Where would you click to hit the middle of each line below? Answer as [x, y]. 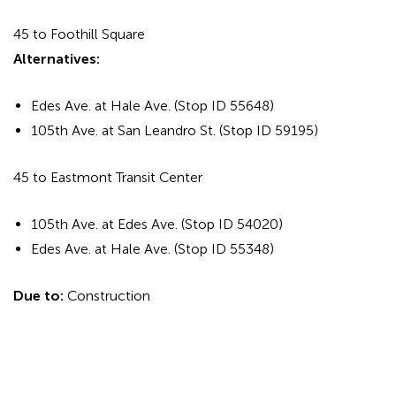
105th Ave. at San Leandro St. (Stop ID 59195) [175, 130]
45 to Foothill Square [79, 34]
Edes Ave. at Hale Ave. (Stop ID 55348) [152, 248]
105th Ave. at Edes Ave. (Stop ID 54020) [157, 224]
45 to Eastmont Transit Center [108, 177]
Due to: [38, 295]
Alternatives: [57, 58]
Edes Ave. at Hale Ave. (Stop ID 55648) [152, 105]
